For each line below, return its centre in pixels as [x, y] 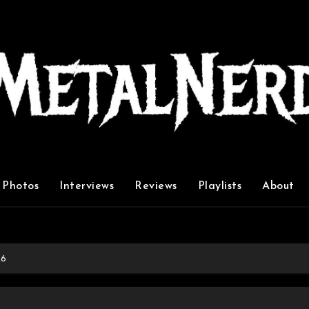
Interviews [87, 186]
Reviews [156, 186]
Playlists [219, 186]
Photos [20, 186]
